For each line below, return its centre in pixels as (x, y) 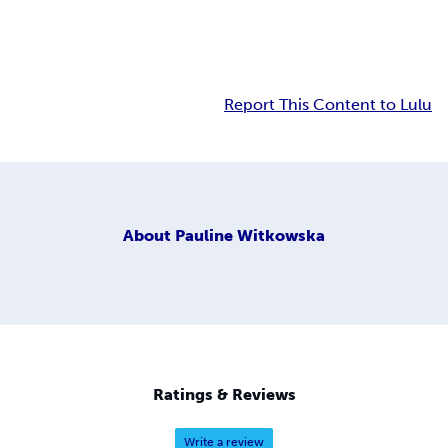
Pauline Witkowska (250, 235)
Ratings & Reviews (224, 395)
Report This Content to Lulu (328, 105)
